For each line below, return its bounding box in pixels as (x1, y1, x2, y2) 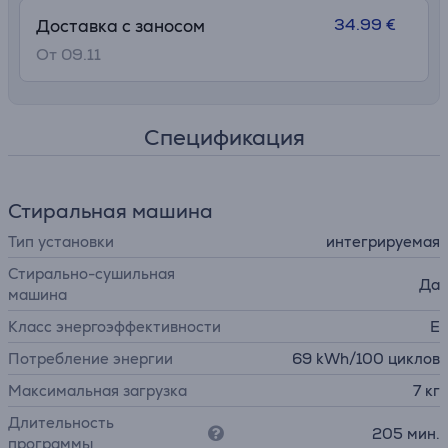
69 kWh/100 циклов (292, 349, 440, 368)
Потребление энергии (8, 349, 173, 368)
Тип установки (8, 232, 114, 251)
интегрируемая (326, 232, 440, 251)
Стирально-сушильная (8, 264, 175, 283)
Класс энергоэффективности (8, 317, 221, 336)
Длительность (8, 413, 114, 432)
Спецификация (143, 123, 305, 152)
